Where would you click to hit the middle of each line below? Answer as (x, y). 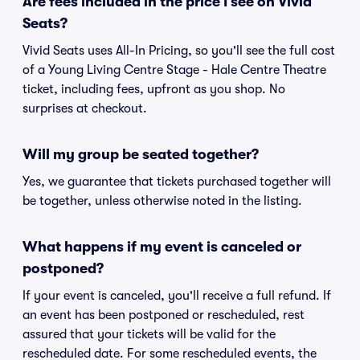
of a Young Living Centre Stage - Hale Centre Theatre (174, 70)
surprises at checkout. (85, 108)
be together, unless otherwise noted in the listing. (162, 201)
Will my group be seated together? (141, 154)
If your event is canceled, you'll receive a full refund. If (177, 296)
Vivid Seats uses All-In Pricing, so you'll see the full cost (179, 51)
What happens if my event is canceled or (162, 247)
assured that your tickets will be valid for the (149, 334)
